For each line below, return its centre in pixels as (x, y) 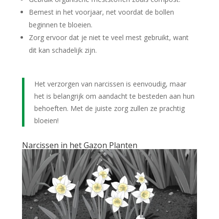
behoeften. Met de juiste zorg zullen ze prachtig (109, 108)
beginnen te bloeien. (60, 24)
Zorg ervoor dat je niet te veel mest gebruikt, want (109, 37)
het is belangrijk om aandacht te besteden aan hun (114, 96)
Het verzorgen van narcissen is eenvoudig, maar (110, 84)
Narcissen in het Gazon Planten (79, 145)
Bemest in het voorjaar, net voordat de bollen (101, 12)
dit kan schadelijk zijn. (63, 50)
